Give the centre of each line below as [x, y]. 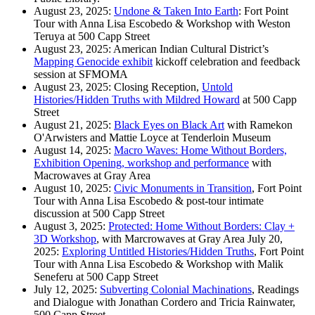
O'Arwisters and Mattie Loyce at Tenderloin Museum [154, 138]
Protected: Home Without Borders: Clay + [201, 226]
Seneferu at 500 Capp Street [97, 277]
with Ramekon [258, 125]
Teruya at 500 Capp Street [93, 37]
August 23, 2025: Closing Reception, [118, 87]
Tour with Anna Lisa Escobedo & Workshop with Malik [159, 264]
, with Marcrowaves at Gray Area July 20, [189, 239]
